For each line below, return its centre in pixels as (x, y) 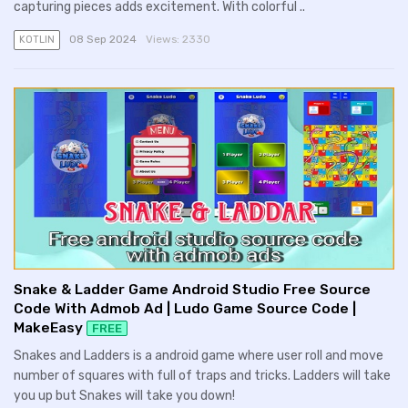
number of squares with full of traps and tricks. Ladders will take (202, 375)
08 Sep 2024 (102, 40)
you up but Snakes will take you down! (124, 395)
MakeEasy (48, 328)
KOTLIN (37, 40)
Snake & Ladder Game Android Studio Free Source (192, 290)
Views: (163, 40)
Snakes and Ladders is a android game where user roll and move (199, 355)
